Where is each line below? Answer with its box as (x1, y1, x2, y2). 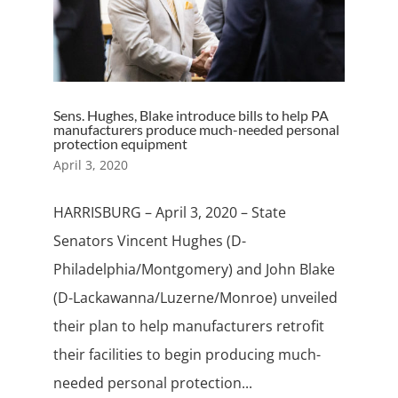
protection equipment (52, 135, 187, 153)
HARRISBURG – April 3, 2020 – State (52, 203, 286, 223)
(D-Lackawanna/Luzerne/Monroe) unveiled (52, 288, 338, 308)
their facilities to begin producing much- (52, 345, 321, 365)
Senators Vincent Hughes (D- (52, 231, 246, 251)
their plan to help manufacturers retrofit (52, 316, 324, 337)
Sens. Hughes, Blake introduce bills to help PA (52, 107, 329, 124)
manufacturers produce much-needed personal (52, 121, 339, 139)
